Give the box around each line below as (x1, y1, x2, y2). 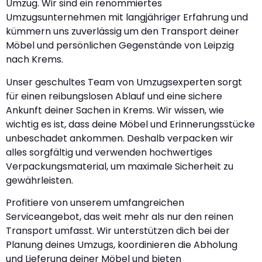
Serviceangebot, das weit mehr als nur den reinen (6, 210, 233, 224)
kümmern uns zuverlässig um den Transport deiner (6, 25, 239, 39)
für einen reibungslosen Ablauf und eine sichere (6, 89, 222, 103)
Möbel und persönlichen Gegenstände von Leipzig (6, 39, 234, 53)
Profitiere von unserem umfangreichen (6, 196, 184, 210)
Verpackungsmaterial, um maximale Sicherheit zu (6, 159, 233, 173)
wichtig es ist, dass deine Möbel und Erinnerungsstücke (6, 117, 255, 131)
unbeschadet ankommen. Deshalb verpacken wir (6, 131, 233, 145)
